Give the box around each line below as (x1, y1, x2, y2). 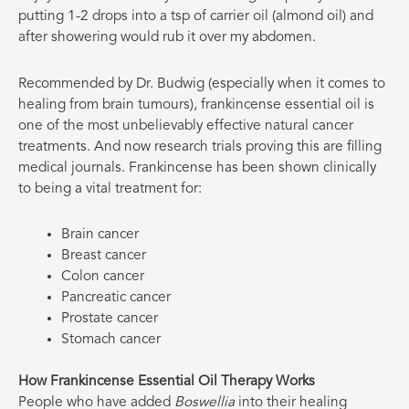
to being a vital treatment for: (18, 181, 202, 196)
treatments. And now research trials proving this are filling (18, 139, 382, 154)
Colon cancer (60, 268, 144, 284)
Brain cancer (60, 226, 139, 242)
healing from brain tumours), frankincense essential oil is (18, 97, 374, 112)
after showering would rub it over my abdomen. (18, 30, 316, 46)
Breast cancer (60, 247, 146, 263)
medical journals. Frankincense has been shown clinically (18, 160, 376, 175)
